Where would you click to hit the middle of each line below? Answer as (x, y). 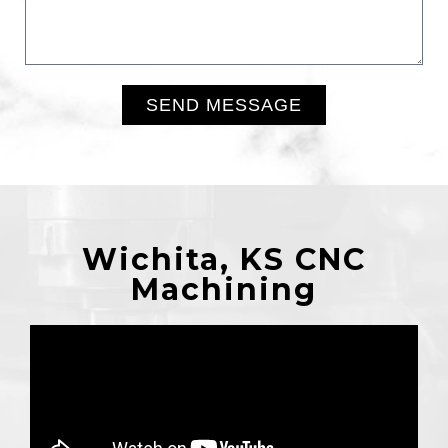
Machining (224, 289)
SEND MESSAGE (224, 104)
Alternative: (68, 134)
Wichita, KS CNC (224, 259)
